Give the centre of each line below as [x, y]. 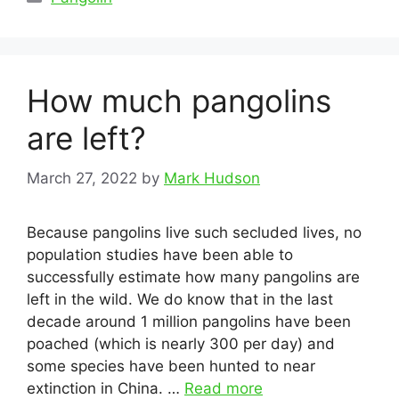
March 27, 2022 [82, 178]
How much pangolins [179, 101]
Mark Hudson [212, 178]
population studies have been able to [160, 254]
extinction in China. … [106, 388]
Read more [224, 388]
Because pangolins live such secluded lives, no [194, 232]
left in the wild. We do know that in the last [180, 299]
